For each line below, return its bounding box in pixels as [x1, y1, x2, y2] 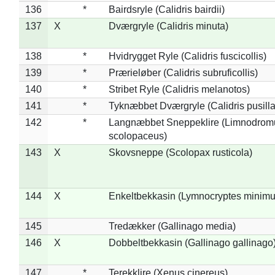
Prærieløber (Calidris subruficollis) [108, 67, 258, 78]
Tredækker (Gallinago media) [108, 220, 236, 231]
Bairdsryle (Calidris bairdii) [108, 4, 225, 15]
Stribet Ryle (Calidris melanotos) [108, 83, 250, 95]
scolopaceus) [108, 130, 167, 141]
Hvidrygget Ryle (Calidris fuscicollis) [108, 50, 266, 61]
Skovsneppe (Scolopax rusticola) [108, 147, 252, 158]
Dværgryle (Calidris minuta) [108, 20, 228, 31]
